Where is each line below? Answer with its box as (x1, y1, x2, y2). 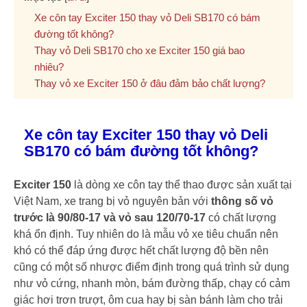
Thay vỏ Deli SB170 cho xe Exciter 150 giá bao (34, 45, 245, 56)
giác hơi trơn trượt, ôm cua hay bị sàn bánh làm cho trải (14, 294, 283, 306)
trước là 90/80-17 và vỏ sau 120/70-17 (14, 212, 206, 223)
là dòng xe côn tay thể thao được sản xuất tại (71, 179, 292, 191)
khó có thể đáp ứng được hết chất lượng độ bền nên (14, 245, 269, 256)
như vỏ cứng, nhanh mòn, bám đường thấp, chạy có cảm (14, 278, 290, 289)
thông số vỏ (211, 195, 273, 207)
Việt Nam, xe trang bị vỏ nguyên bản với (14, 195, 211, 207)
